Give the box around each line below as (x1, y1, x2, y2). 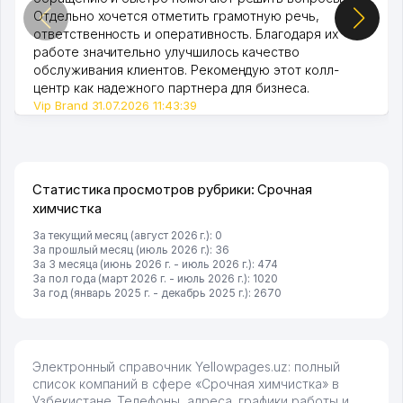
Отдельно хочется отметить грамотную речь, (33, 8, 319, 24)
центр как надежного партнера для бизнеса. (33, 80, 309, 96)
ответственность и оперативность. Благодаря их (33, 26, 338, 42)
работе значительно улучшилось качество (33, 44, 300, 60)
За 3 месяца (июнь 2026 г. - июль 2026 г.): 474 (32, 257, 278, 272)
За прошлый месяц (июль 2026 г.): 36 (32, 243, 230, 257)
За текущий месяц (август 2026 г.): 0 (32, 228, 223, 243)
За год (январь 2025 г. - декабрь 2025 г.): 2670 (32, 286, 282, 300)
